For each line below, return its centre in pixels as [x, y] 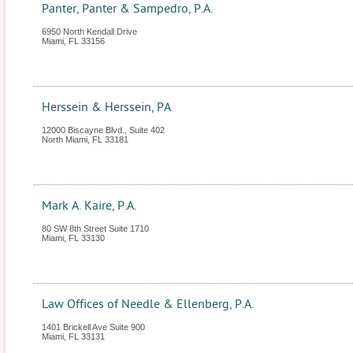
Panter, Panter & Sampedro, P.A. [127, 9]
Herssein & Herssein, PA [106, 107]
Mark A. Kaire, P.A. [89, 206]
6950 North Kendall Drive [89, 32]
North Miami [65, 139]
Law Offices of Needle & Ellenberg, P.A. [148, 304]
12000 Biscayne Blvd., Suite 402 [103, 130]
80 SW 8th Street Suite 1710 [95, 229]
